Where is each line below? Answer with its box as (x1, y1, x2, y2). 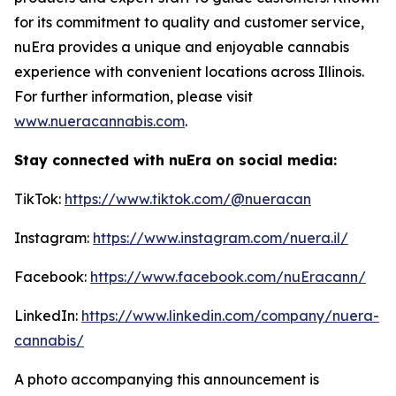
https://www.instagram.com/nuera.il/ (93, 229, 348, 247)
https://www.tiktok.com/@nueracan (65, 190, 311, 208)
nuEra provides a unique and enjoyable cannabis (14, 38, 349, 56)
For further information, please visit (14, 88, 253, 105)
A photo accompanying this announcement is (14, 370, 319, 388)
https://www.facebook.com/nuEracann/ (90, 268, 366, 286)
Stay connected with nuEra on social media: (14, 151, 337, 169)
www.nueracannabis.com (14, 112, 185, 130)
